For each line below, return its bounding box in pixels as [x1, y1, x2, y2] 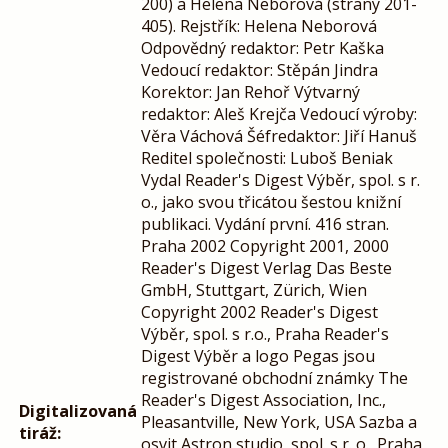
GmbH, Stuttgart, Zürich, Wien [141, 278, 367, 301]
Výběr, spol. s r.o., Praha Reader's [141, 322, 389, 345]
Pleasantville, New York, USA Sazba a [141, 410, 417, 433]
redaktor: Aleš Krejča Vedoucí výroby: [141, 102, 417, 125]
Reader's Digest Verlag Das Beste [141, 256, 392, 279]
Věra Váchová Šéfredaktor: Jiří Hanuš [141, 124, 417, 147]
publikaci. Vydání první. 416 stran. [141, 212, 389, 235]
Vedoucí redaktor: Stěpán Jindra [141, 58, 378, 81]
